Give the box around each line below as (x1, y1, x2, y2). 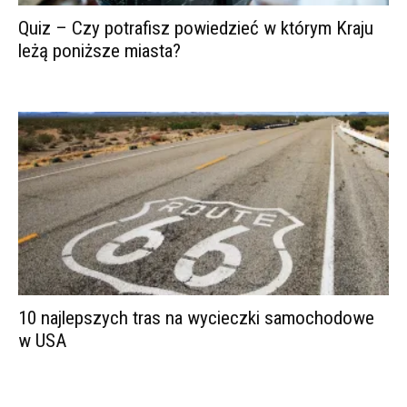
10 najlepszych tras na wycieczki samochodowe (18, 306, 374, 329)
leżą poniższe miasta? (18, 40, 181, 63)
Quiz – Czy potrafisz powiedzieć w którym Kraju (18, 17, 373, 40)
